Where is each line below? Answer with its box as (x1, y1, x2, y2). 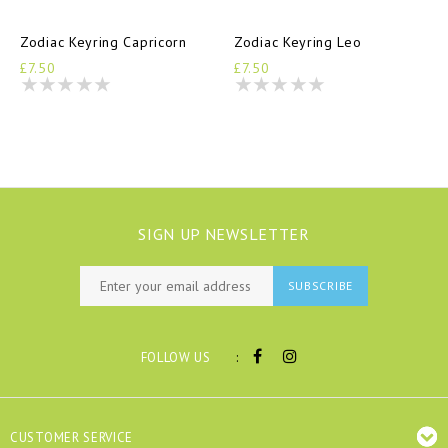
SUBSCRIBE (287, 278, 353, 294)
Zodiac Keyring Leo (234, 33, 362, 52)
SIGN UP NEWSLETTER (138, 224, 310, 245)
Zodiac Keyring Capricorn (20, 33, 187, 52)
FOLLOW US (140, 349, 211, 367)
